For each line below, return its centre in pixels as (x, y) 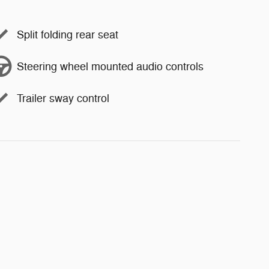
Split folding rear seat (68, 35)
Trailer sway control (63, 98)
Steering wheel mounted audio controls (110, 66)
